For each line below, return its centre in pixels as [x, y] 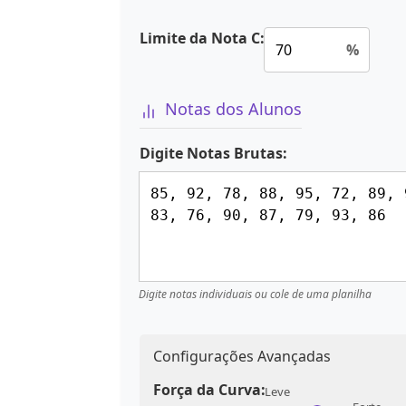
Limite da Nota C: [202, 39]
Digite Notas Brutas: [213, 153]
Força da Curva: [209, 389]
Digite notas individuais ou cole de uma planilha [255, 294]
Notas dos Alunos [233, 109]
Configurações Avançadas [242, 356]
